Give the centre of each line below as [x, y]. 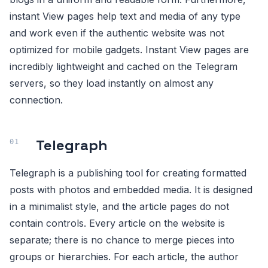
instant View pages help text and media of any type [125, 16]
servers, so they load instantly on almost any [112, 83]
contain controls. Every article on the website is [117, 223]
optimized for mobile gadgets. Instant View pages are [129, 50]
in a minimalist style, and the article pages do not [119, 206]
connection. [36, 100]
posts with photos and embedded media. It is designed [131, 190]
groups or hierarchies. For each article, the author [124, 257]
